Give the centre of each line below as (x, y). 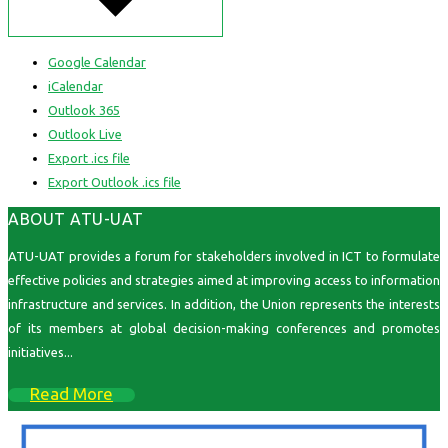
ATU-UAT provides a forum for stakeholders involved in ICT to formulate (224, 256)
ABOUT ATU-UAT (76, 219)
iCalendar (75, 86)
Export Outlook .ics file (114, 182)
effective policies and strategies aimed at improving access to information (224, 280)
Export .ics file (89, 158)
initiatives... (40, 352)
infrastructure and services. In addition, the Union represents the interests (224, 304)
